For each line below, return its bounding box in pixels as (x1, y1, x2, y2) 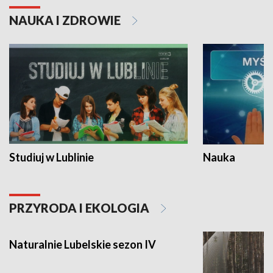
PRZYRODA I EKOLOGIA (9, 200, 152, 215)
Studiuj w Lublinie (9, 150, 94, 164)
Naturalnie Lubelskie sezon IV (9, 237, 156, 251)
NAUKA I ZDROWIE (9, 13, 123, 28)
